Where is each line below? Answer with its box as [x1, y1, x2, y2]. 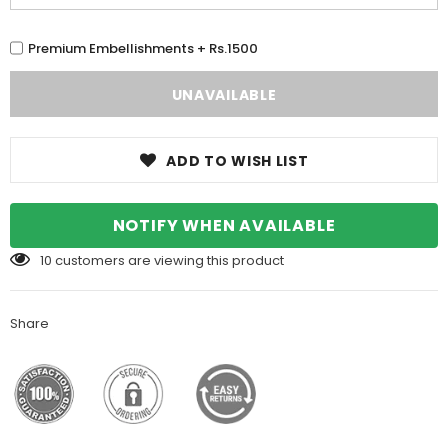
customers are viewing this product [55, 250, 284, 270]
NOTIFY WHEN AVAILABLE [112, 213, 336, 237]
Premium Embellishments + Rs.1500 [28, 39, 258, 59]
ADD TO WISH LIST [166, 150, 309, 171]
